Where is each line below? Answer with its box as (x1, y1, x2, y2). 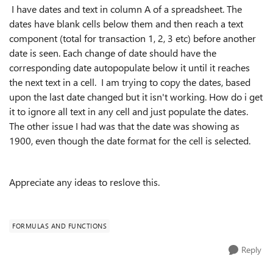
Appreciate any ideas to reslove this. (9, 175, 160, 188)
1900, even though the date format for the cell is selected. (9, 134, 250, 147)
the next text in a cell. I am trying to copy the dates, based (9, 76, 250, 88)
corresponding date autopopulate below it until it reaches (9, 61, 250, 74)
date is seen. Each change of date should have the (9, 46, 216, 59)
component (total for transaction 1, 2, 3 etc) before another (9, 32, 256, 44)
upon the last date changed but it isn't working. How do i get (9, 90, 263, 103)
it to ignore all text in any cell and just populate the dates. (9, 105, 248, 118)
